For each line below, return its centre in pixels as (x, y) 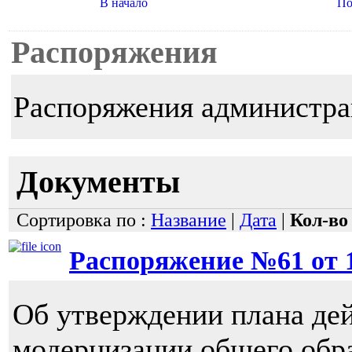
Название (189, 220)
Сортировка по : (84, 220)
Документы (98, 183)
